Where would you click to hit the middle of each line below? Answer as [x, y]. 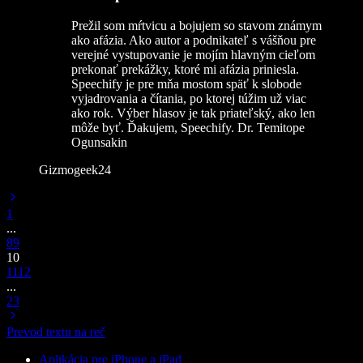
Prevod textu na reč [56, 331]
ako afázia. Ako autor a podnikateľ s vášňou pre [194, 40]
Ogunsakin [99, 142]
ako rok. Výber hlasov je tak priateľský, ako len [193, 113]
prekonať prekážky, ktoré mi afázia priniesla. [185, 69]
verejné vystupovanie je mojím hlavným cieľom [193, 54]
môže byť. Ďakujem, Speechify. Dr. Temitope [188, 127]
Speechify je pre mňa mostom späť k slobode [186, 83]
